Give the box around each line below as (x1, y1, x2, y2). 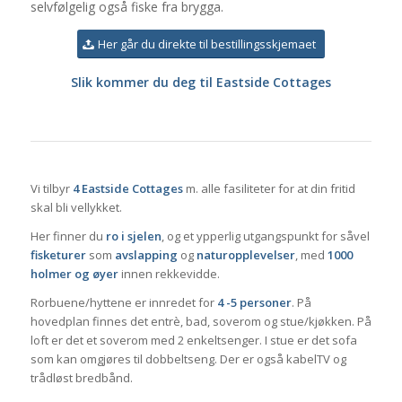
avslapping (114, 247, 178, 264)
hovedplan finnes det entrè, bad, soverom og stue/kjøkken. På (30, 313, 371, 330)
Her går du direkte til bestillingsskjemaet (97, 36, 316, 53)
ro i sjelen (105, 228, 162, 245)
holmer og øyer (30, 266, 118, 283)
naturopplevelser (196, 247, 295, 264)
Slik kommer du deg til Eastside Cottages (70, 74, 331, 92)
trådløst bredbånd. (30, 370, 133, 387)
